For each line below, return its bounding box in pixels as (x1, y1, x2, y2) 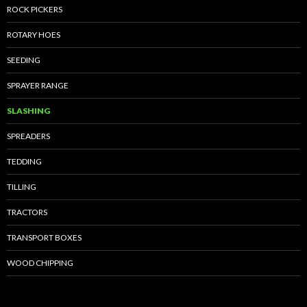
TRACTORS (7, 207, 47, 218)
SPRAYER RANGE (7, 80, 69, 91)
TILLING (7, 182, 36, 193)
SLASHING (7, 106, 50, 116)
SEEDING (7, 55, 40, 66)
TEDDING (7, 156, 42, 167)
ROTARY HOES (7, 29, 60, 40)
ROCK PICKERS (7, 4, 62, 15)
